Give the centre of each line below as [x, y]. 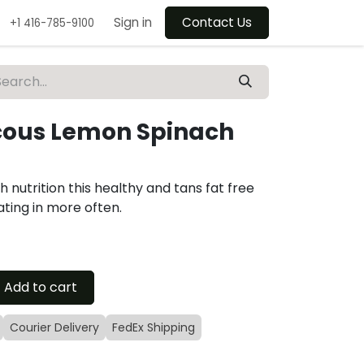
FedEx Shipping [154, 328]
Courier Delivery [54, 328]
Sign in [133, 23]
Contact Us [217, 23]
